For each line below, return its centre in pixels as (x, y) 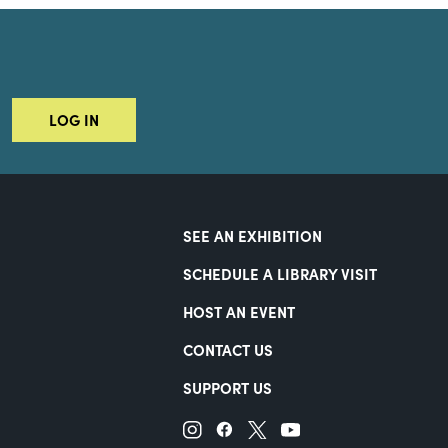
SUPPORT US (227, 387)
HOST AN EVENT (238, 312)
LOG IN (74, 120)
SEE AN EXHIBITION (252, 236)
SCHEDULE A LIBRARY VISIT (279, 274)
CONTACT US (227, 349)
